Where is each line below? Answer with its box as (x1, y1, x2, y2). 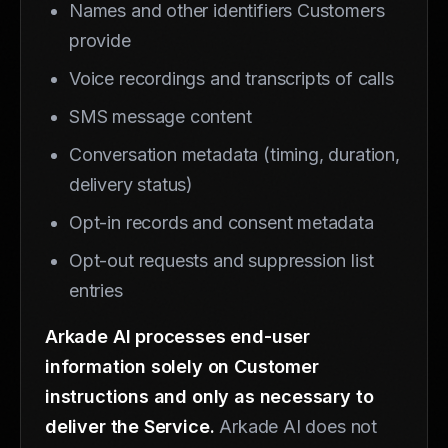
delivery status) (69, 173, 194, 195)
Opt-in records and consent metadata (69, 211, 374, 233)
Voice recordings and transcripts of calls (69, 67, 394, 89)
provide (69, 29, 131, 51)
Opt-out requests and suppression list (69, 249, 374, 271)
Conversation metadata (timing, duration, (69, 143, 400, 165)
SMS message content (69, 105, 252, 127)
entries (69, 279, 123, 301)
